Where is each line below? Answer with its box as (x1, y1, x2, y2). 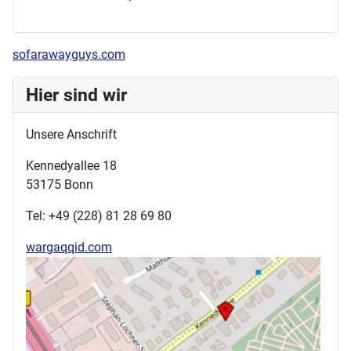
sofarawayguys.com (13, 47, 125, 63)
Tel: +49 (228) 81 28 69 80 (26, 208, 172, 224)
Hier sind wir (26, 84, 127, 107)
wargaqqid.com (26, 240, 112, 255)
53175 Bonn (26, 177, 93, 193)
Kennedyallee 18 (26, 158, 117, 174)
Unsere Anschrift (26, 127, 117, 143)
